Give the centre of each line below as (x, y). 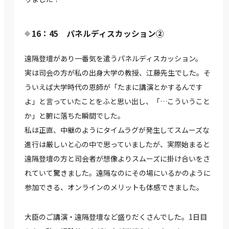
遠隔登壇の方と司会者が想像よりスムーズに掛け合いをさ (117, 159)
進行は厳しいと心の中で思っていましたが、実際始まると (117, 144)
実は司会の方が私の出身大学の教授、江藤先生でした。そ (118, 73)
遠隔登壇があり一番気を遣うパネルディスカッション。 (113, 59)
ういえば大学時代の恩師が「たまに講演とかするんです (114, 87)
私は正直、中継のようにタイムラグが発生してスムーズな (117, 130)
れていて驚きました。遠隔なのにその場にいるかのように (118, 173)
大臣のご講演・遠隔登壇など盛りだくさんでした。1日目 (116, 217)
